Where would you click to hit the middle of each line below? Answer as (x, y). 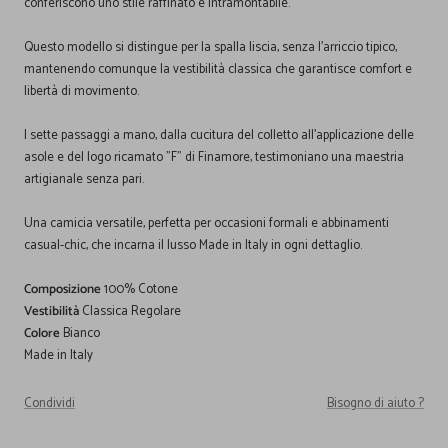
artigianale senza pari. (84, 179)
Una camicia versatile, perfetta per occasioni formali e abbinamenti (206, 223)
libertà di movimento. (81, 91)
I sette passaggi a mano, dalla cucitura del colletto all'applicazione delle (219, 135)
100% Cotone (139, 289)
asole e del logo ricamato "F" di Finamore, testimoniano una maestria (214, 157)
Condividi (49, 403)
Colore (42, 333)
